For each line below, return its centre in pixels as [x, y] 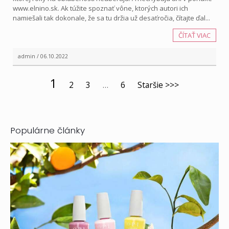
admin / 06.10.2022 [43, 56]
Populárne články [48, 131]
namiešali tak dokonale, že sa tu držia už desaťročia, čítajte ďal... [111, 18]
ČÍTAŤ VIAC [194, 36]
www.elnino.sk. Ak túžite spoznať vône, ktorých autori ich [100, 8]
